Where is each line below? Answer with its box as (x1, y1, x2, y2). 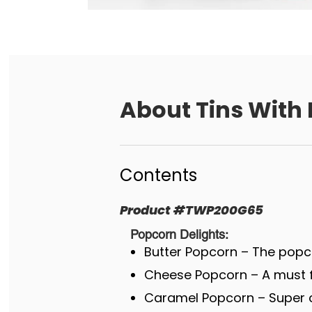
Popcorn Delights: (130, 226, 228, 242)
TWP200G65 (185, 201, 263, 219)
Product (119, 201, 171, 219)
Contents (119, 163, 197, 187)
